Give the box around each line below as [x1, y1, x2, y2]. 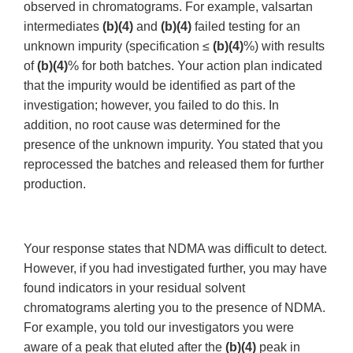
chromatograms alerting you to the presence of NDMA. [24, 301, 325, 315]
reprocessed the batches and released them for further [24, 158, 324, 172]
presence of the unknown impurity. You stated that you [24, 138, 323, 152]
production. [24, 177, 86, 191]
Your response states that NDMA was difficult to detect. [24, 242, 327, 256]
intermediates [24, 20, 102, 34]
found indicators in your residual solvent [24, 281, 245, 295]
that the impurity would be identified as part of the [24, 79, 295, 93]
